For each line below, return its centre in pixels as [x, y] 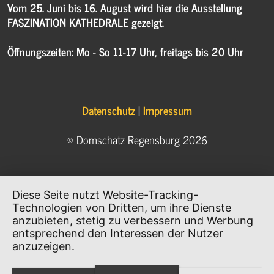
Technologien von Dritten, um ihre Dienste [122, 207]
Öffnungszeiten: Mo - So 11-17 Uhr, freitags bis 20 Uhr [125, 52]
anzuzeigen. [43, 246]
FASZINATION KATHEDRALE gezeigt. [86, 22]
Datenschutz [109, 110]
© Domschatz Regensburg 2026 [137, 140]
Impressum [168, 110]
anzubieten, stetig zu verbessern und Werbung [133, 220]
